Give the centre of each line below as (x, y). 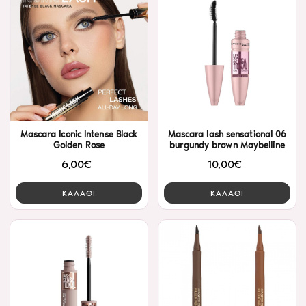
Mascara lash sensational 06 (227, 135)
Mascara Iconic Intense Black (79, 135)
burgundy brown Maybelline (227, 145)
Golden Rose (79, 145)
